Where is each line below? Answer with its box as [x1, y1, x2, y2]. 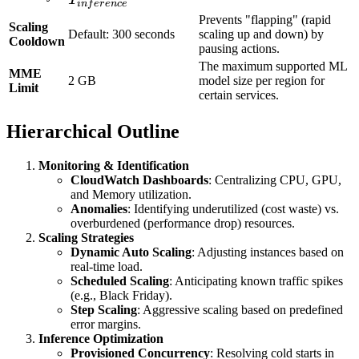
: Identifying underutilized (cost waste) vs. [127, 201, 339, 216]
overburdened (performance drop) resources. [71, 216, 295, 230]
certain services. [199, 87, 279, 102]
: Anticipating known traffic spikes [169, 273, 343, 288]
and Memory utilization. [71, 187, 192, 201]
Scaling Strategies [38, 230, 134, 244]
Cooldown [9, 34, 65, 48]
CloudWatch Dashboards [71, 172, 208, 187]
